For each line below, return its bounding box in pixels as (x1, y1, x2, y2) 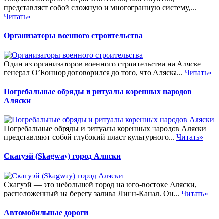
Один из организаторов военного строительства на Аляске (4, 59, 201, 68)
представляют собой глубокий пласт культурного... (4, 133, 176, 142)
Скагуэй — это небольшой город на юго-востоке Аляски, (4, 180, 197, 189)
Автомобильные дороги (4, 208, 88, 217)
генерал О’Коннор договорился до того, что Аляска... (4, 68, 185, 77)
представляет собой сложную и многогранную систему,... (4, 3, 196, 12)
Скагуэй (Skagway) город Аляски (4, 152, 121, 161)
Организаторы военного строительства (4, 31, 143, 40)
